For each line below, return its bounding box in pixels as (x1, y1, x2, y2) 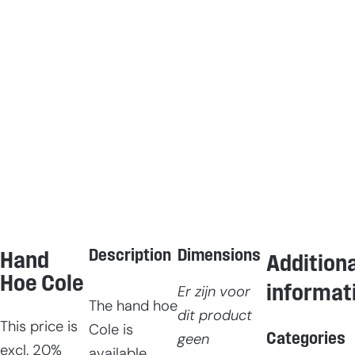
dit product (177, 308, 252, 324)
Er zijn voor (177, 284, 250, 300)
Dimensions (177, 246, 261, 265)
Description (89, 246, 171, 265)
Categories (266, 330, 345, 349)
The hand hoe (89, 300, 177, 315)
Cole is (89, 323, 133, 339)
